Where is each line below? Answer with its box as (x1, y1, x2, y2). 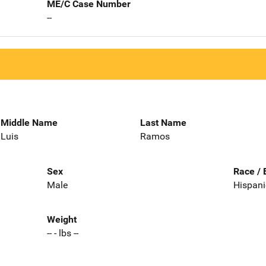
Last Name (140, 116, 186, 128)
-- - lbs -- (46, 227, 78, 239)
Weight (46, 214, 77, 226)
